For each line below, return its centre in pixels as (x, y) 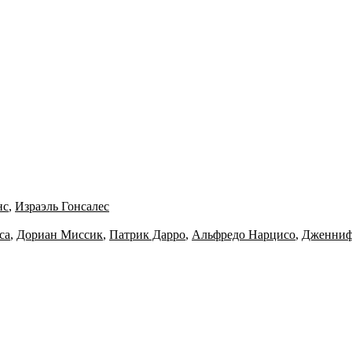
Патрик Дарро (147, 235)
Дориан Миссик (60, 235)
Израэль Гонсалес (62, 207)
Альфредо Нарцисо (244, 235)
